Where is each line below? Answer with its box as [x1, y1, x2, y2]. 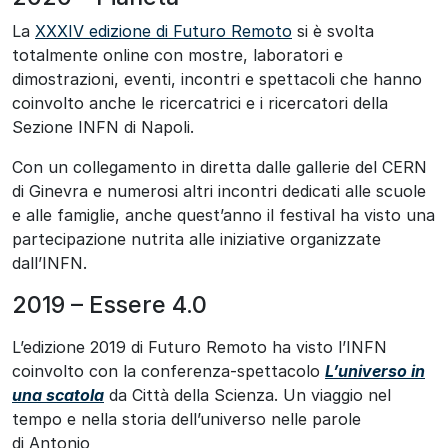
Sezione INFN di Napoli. [12, 117, 194, 138]
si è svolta [292, 21, 374, 42]
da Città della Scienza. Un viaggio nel [104, 385, 391, 406]
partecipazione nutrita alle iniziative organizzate [12, 229, 381, 250]
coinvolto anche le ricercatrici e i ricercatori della [12, 93, 388, 114]
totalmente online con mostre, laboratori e [12, 45, 343, 66]
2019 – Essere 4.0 [12, 290, 207, 320]
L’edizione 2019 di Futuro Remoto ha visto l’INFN [12, 337, 387, 358]
